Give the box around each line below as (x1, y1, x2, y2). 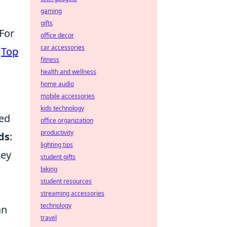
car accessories (41, 43, 85, 52)
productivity (41, 128, 73, 137)
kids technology (41, 104, 84, 112)
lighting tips (41, 140, 73, 149)
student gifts (41, 153, 75, 161)
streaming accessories (41, 189, 104, 198)
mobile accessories (41, 92, 95, 100)
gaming (41, 7, 62, 15)
